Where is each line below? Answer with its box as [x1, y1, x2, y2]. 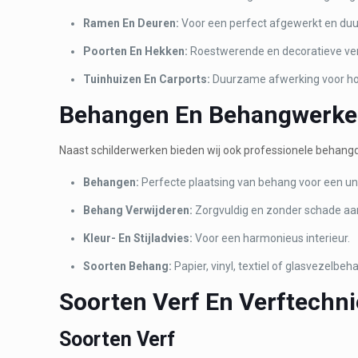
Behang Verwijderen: [83, 203, 193, 217]
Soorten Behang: [83, 259, 173, 272]
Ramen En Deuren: [83, 16, 180, 30]
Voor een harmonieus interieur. [193, 231, 351, 245]
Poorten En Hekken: [83, 44, 189, 58]
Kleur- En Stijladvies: [83, 231, 193, 245]
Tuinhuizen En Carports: [83, 72, 211, 86]
